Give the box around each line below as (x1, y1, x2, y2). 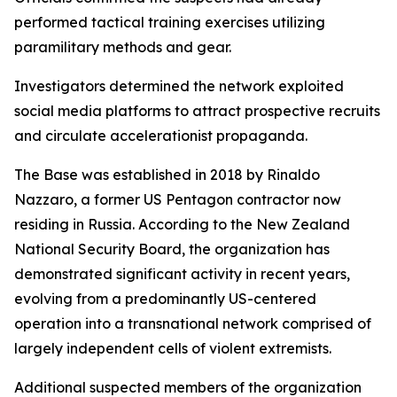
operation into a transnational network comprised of (14, 315, 371, 332)
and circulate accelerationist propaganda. (14, 127, 307, 144)
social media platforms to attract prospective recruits (14, 102, 380, 120)
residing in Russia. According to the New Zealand (14, 215, 350, 233)
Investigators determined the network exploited (14, 77, 344, 95)
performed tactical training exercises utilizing (14, 13, 325, 31)
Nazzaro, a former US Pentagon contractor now (14, 191, 341, 208)
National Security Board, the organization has (14, 240, 330, 258)
